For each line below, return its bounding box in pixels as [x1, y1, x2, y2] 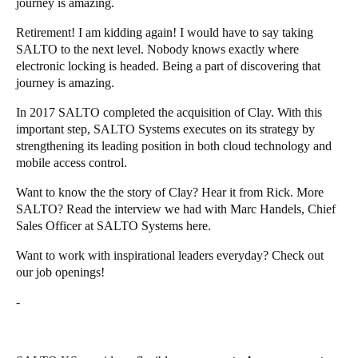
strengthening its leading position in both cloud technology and [16, 138, 332, 153]
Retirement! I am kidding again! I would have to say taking [16, 25, 313, 39]
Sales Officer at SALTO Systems [16, 218, 186, 233]
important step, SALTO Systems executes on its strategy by [16, 121, 315, 136]
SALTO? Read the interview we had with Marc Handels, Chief [16, 201, 336, 216]
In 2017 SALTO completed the [16, 105, 177, 119]
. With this [271, 105, 322, 119]
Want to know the [16, 185, 109, 199]
